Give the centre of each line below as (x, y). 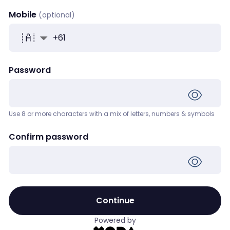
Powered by (115, 220)
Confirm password (49, 137)
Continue (115, 200)
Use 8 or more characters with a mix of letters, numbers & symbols (112, 114)
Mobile (23, 15)
